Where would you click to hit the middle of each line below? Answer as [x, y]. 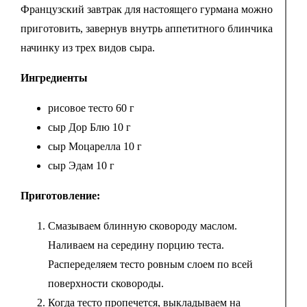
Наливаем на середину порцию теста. [136, 245]
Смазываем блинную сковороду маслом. [142, 225]
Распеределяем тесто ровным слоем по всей [150, 264]
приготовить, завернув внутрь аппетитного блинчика [146, 28]
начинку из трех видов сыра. [87, 47]
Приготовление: [60, 195]
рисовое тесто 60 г [91, 108]
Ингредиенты [54, 77]
